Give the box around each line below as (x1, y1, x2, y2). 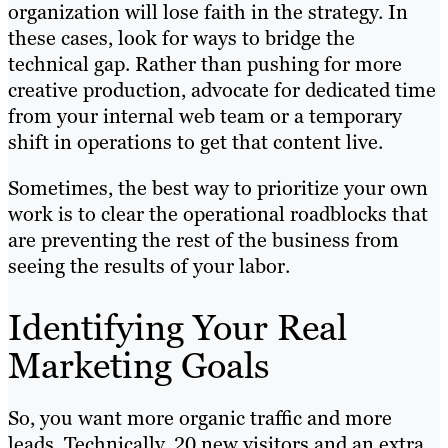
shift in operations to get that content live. (8, 129, 388, 156)
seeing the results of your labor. (8, 253, 290, 280)
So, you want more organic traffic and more (8, 405, 392, 432)
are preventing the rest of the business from (8, 227, 399, 254)
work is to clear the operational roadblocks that (8, 201, 428, 228)
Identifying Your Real (8, 304, 347, 352)
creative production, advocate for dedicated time (8, 77, 436, 104)
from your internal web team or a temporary (8, 103, 402, 130)
